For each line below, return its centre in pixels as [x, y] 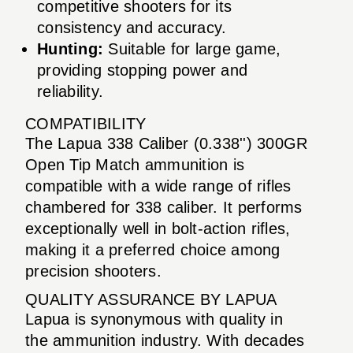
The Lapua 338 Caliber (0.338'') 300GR [167, 143]
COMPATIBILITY [86, 123]
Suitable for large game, [192, 48]
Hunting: [70, 48]
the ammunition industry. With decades [165, 340]
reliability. [70, 91]
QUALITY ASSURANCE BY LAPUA [151, 299]
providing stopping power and [142, 70]
